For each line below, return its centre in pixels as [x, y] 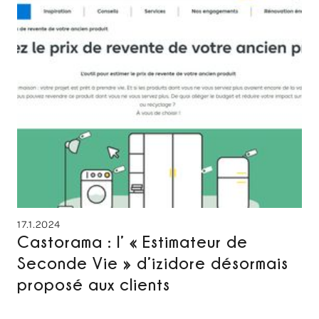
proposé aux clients [94, 284]
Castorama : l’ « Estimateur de [132, 241]
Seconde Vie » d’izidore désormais [153, 263]
